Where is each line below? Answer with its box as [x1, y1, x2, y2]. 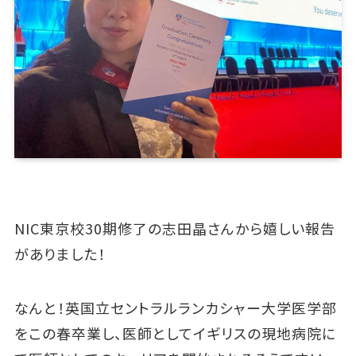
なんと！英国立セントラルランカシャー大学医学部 [14, 296, 337, 318]
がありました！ [14, 242, 106, 264]
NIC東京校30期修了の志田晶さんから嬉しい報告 [14, 217, 335, 238]
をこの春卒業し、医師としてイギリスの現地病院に [14, 322, 336, 343]
